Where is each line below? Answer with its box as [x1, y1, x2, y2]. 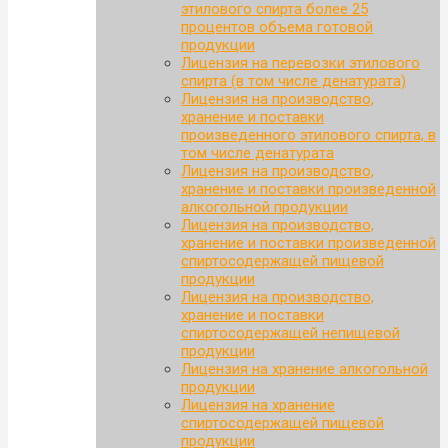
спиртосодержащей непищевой [181, 324, 400, 343]
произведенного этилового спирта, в [181, 126, 436, 145]
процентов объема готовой [181, 18, 373, 37]
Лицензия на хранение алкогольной [181, 360, 428, 379]
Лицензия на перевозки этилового [181, 54, 420, 73]
